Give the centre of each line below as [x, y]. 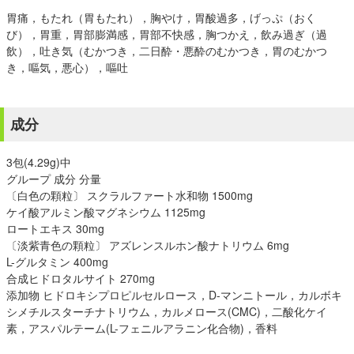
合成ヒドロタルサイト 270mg [81, 278]
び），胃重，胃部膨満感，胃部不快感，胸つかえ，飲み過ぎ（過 [167, 34]
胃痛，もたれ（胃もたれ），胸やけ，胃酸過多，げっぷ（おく [161, 17]
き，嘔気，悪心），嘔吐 [67, 67]
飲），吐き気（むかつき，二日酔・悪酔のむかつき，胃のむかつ [167, 51]
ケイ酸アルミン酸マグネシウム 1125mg [106, 212]
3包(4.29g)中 [39, 162]
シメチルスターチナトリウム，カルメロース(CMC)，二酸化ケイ [167, 311]
